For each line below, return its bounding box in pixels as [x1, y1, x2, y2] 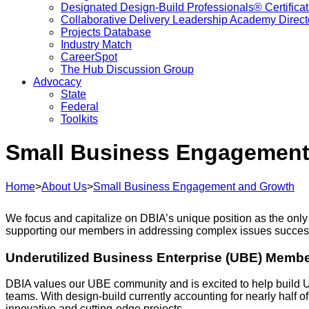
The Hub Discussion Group [61, 63, 194, 75]
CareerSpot [61, 51, 117, 63]
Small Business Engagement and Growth [93, 180, 295, 192]
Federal [61, 101, 99, 112]
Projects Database [61, 26, 151, 38]
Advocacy [33, 76, 81, 88]
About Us [41, 180, 87, 192]
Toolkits [61, 113, 98, 125]
